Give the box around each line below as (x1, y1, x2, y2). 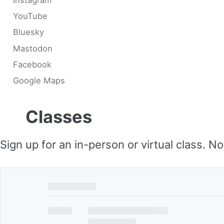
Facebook (12, 59, 51, 69)
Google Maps (12, 75, 65, 86)
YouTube (12, 11, 47, 21)
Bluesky (12, 27, 44, 37)
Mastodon (12, 43, 52, 53)
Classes (21, 106, 92, 127)
